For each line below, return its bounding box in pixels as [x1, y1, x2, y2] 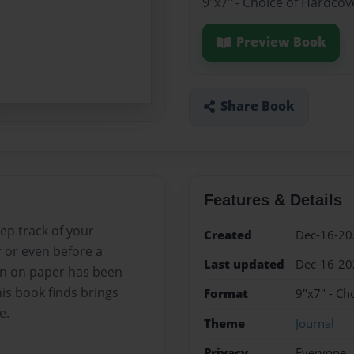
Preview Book [235, 33, 326, 51]
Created [203, 226, 252, 243]
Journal [295, 314, 334, 332]
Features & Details [203, 190, 342, 209]
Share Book [220, 97, 295, 115]
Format [203, 285, 248, 303]
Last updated [203, 255, 284, 273]
